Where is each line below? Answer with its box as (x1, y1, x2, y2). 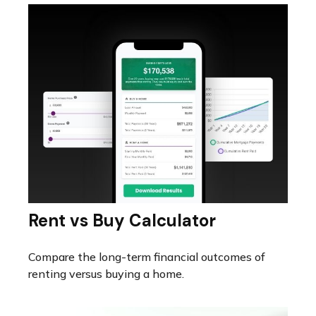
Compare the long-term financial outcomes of (28, 249, 265, 264)
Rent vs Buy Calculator (28, 209, 216, 231)
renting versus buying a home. (28, 266, 184, 281)
